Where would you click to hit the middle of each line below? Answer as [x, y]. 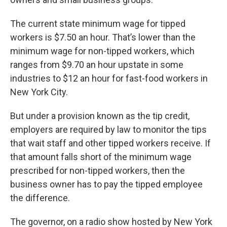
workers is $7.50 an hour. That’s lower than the [103, 37]
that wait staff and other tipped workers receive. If [110, 143]
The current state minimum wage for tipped [98, 24]
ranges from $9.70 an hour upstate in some [97, 65]
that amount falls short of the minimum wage [101, 157]
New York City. [39, 92]
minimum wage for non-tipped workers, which [102, 51]
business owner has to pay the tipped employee [106, 184]
